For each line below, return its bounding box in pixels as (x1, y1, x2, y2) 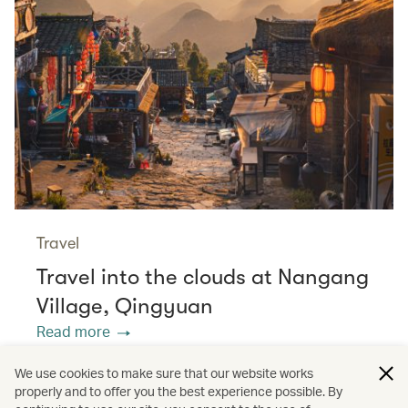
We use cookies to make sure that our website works (15, 365, 313, 381)
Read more (36, 321, 110, 342)
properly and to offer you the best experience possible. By (15, 383, 342, 399)
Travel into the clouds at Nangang (36, 264, 369, 291)
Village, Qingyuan (36, 293, 213, 320)
